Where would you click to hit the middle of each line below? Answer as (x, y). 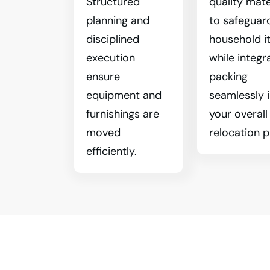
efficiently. (111, 151)
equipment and (124, 95)
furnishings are (123, 114)
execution (111, 58)
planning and (118, 20)
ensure (103, 77)
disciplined (113, 39)
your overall (239, 114)
